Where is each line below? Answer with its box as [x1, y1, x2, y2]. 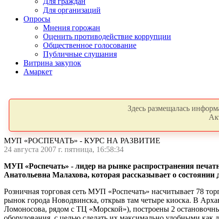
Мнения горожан [43, 23, 100, 32]
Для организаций [43, 6, 101, 14]
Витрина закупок [23, 59, 81, 67]
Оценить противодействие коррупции [43, 32, 171, 41]
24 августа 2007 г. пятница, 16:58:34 [4, 145, 124, 153]
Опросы [23, 15, 50, 23]
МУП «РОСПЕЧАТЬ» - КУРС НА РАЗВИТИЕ [4, 136, 160, 145]
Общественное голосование [43, 41, 136, 49]
